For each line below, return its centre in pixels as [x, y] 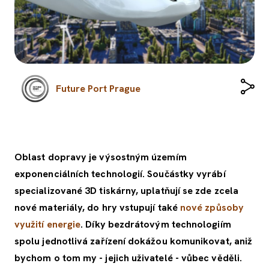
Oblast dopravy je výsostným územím [101, 157]
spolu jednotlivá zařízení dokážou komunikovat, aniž [134, 241]
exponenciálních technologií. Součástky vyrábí [120, 174]
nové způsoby [212, 208]
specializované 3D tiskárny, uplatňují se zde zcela [127, 191]
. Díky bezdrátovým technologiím [156, 225]
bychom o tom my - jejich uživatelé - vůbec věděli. [128, 258]
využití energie [48, 225]
